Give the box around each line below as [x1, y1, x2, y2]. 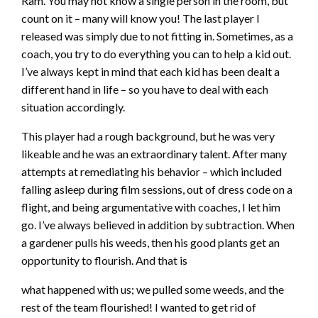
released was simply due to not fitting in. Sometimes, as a [21, 29, 293, 43]
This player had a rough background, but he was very [21, 129, 275, 143]
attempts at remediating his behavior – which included [21, 165, 282, 179]
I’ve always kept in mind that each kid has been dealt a [21, 65, 280, 79]
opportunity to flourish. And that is [21, 253, 187, 268]
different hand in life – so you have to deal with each [21, 82, 268, 97]
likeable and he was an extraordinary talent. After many [21, 147, 287, 161]
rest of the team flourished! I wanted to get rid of [21, 300, 256, 314]
